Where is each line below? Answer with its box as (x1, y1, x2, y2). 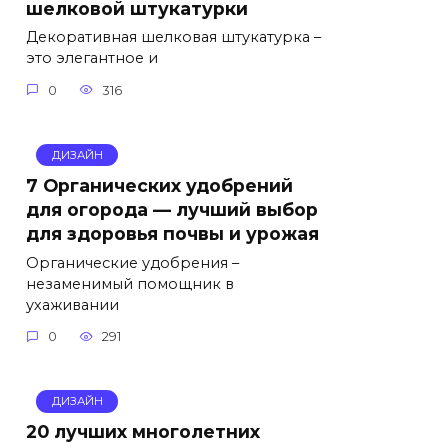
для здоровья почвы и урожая (26, 222, 319, 244)
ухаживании (26, 295, 119, 314)
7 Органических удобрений (26, 174, 293, 196)
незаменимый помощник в (26, 274, 234, 293)
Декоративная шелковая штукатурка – (26, 28, 321, 47)
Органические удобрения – (26, 253, 239, 272)
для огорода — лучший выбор (26, 198, 318, 220)
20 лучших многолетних (26, 421, 260, 443)
